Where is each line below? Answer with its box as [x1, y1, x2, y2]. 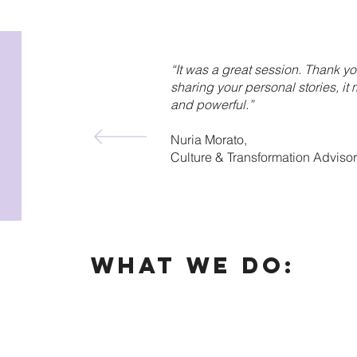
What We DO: [91, 251, 296, 280]
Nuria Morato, [171, 131, 248, 148]
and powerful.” [171, 96, 254, 113]
